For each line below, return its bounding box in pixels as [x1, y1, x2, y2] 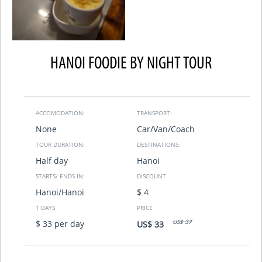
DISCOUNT [137, 171, 166, 180]
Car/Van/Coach [137, 123, 195, 135]
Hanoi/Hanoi [36, 186, 84, 198]
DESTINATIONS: [137, 140, 180, 149]
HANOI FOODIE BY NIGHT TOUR [50, 51, 212, 73]
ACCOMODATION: [36, 108, 85, 117]
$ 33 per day [36, 218, 84, 229]
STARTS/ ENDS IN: [36, 171, 85, 180]
